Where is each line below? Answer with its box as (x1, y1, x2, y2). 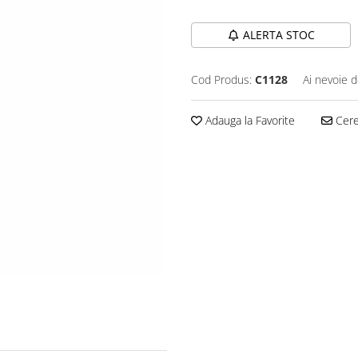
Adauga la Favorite (202, 112, 295, 128)
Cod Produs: (191, 71, 252, 87)
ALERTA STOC (242, 26, 315, 42)
